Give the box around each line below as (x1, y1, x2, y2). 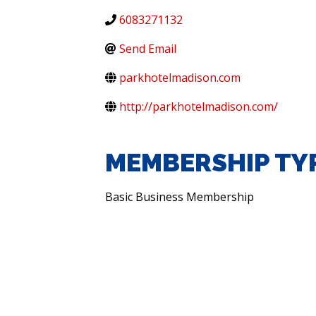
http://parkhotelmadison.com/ (119, 98, 279, 114)
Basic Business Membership (105, 188, 255, 205)
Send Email (119, 40, 177, 56)
